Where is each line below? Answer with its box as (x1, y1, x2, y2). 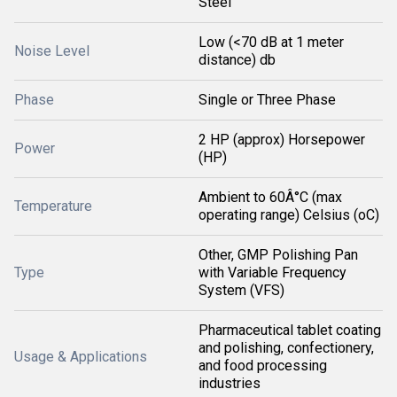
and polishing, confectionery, (198, 339, 374, 356)
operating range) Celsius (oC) (198, 206, 379, 223)
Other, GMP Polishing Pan (198, 246, 358, 263)
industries (198, 375, 261, 392)
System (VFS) (198, 282, 284, 299)
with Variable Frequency (198, 264, 346, 281)
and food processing (198, 357, 327, 374)
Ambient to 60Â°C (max (198, 189, 342, 206)
